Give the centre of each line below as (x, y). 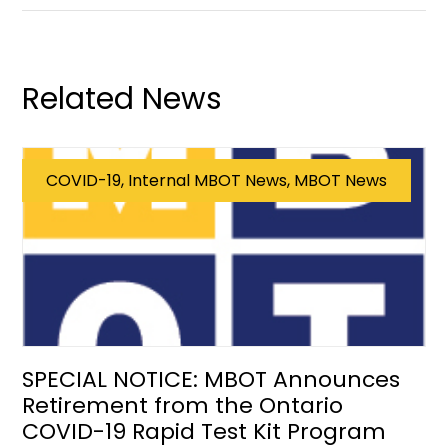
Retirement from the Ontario (183, 405)
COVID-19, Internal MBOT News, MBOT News (217, 180)
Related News (122, 99)
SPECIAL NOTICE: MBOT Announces (211, 379)
